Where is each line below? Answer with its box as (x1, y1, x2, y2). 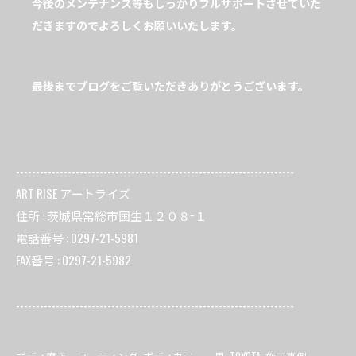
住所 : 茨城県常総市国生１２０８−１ (16, 207, 207, 225)
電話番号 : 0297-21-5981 (16, 229, 138, 247)
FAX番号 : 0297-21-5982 (16, 251, 131, 269)
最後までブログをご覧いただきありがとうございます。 (32, 77, 309, 95)
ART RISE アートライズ (16, 184, 130, 203)
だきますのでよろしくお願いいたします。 (32, 17, 242, 34)
